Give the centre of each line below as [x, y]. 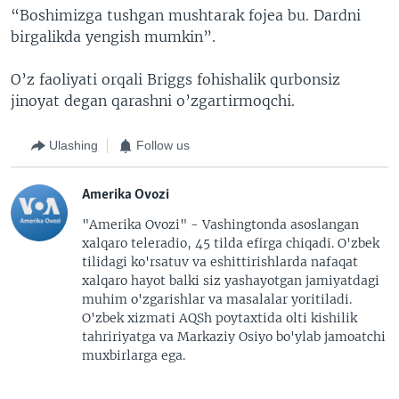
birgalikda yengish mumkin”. [113, 36]
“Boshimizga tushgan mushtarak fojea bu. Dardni [186, 15]
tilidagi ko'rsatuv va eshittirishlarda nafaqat [220, 261]
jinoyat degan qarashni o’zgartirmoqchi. [153, 100]
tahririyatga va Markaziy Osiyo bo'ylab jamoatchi [234, 336]
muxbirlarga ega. [134, 355]
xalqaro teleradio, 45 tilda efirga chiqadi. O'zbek [231, 243]
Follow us [163, 145]
